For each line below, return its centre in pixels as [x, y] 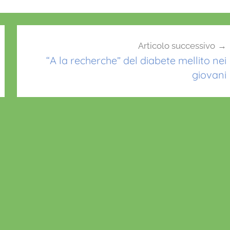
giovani [209, 74]
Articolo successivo [176, 45]
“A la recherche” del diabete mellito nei [136, 60]
